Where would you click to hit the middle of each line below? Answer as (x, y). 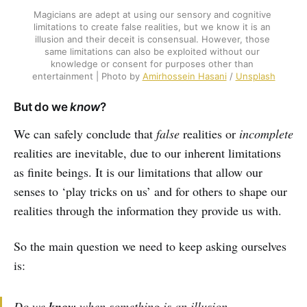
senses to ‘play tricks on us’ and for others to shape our (150, 191)
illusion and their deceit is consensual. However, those (152, 39)
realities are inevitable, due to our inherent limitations (147, 152)
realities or (209, 133)
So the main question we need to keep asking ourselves (150, 246)
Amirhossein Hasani (184, 76)
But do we (42, 107)
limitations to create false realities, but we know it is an (152, 26)
